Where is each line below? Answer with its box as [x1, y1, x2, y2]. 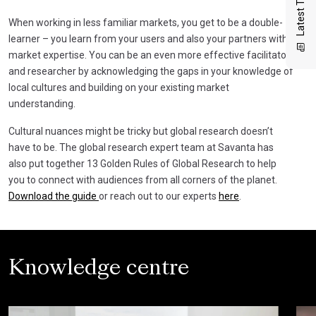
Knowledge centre [8, 259, 189, 279]
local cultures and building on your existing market [8, 81, 229, 93]
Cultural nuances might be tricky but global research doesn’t [8, 125, 273, 137]
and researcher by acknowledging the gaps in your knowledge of [8, 65, 293, 77]
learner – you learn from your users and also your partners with [8, 32, 288, 44]
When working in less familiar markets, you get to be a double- [8, 16, 283, 28]
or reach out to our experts [99, 190, 219, 202]
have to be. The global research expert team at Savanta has [8, 141, 274, 153]
